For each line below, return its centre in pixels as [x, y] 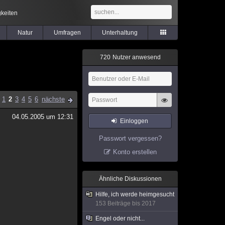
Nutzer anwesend [136, 57]
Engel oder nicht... [120, 218]
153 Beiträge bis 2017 [126, 203]
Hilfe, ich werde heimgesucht [135, 194]
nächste [53, 99]
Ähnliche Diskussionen [130, 179]
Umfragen [67, 33]
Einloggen [134, 121]
